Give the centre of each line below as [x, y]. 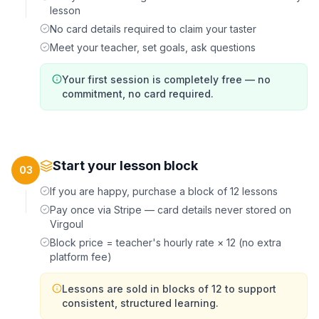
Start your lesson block [125, 166]
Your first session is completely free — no [166, 79]
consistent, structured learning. [140, 303]
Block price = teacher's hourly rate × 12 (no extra [166, 242]
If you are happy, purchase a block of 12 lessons [164, 191]
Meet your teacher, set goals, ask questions [153, 47]
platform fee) [81, 257]
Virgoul [67, 224]
